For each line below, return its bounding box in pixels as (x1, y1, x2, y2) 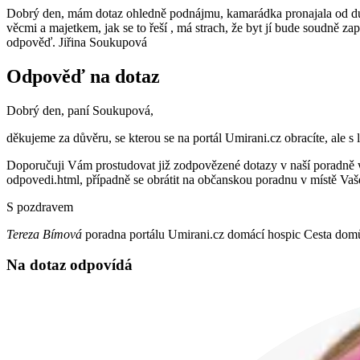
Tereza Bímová (6, 227, 82, 241)
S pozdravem (6, 199, 73, 214)
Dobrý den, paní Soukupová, (6, 103, 153, 117)
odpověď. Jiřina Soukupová (6, 35, 147, 49)
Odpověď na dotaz (6, 65, 160, 87)
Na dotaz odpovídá (6, 256, 133, 274)
